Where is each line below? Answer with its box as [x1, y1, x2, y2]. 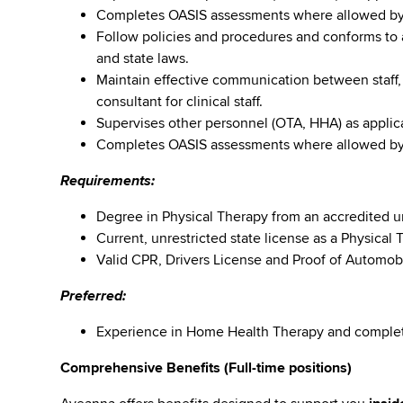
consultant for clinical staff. [96, 93, 264, 111]
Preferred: [60, 287, 127, 305]
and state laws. [96, 49, 190, 67]
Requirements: [60, 172, 156, 190]
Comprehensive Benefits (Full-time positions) [60, 359, 353, 377]
